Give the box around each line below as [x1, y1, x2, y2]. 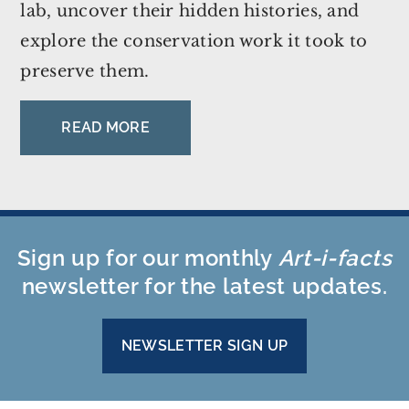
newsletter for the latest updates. [21, 272, 388, 299]
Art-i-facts [278, 244, 393, 271]
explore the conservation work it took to [20, 30, 368, 51]
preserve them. [20, 60, 150, 81]
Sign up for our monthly [16, 244, 278, 271]
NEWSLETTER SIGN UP [121, 336, 288, 354]
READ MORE [61, 118, 151, 136]
